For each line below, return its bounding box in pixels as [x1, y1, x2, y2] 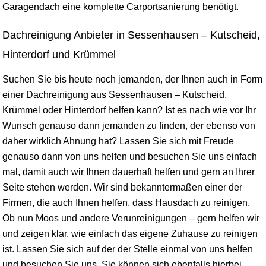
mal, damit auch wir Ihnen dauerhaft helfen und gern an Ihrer [2, 166, 255, 177]
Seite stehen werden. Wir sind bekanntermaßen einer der [2, 182, 242, 192]
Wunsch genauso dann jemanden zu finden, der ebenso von [2, 120, 255, 131]
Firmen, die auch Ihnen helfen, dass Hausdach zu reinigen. [2, 197, 250, 208]
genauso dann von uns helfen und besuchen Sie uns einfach [2, 151, 257, 161]
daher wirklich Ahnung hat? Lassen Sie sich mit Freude [2, 135, 234, 146]
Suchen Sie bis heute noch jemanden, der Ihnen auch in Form [2, 74, 262, 84]
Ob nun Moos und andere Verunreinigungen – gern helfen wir [2, 213, 259, 223]
